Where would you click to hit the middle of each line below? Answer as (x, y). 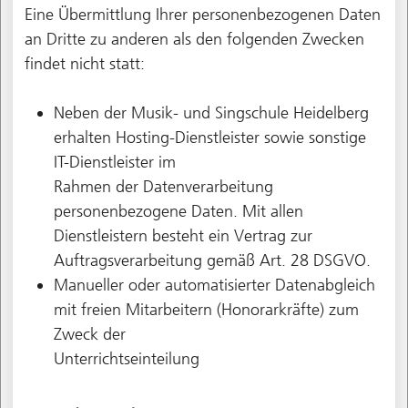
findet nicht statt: (84, 63)
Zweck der (89, 334)
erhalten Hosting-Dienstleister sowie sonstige (209, 137)
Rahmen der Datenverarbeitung (163, 186)
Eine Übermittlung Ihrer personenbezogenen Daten (202, 14)
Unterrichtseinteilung (126, 358)
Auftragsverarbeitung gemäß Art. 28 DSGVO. (212, 260)
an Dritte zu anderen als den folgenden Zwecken (194, 39)
